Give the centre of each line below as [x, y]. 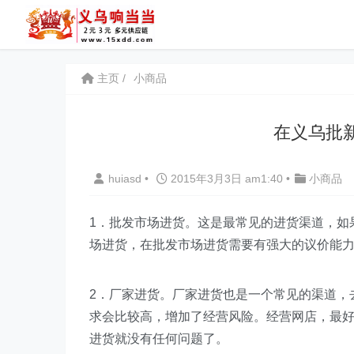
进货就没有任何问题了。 [159, 339]
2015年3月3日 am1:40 [227, 179]
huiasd [126, 179]
